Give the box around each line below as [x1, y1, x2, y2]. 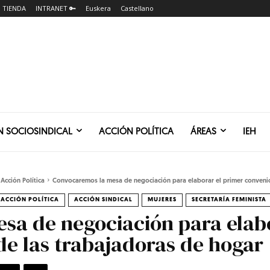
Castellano [121, 4, 154, 13]
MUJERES [148, 196, 177, 203]
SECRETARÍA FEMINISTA [192, 196, 266, 203]
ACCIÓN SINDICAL [74, 196, 133, 203]
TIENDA [2, 4, 26, 13]
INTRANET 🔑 [36, 4, 76, 13]
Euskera [86, 4, 111, 13]
